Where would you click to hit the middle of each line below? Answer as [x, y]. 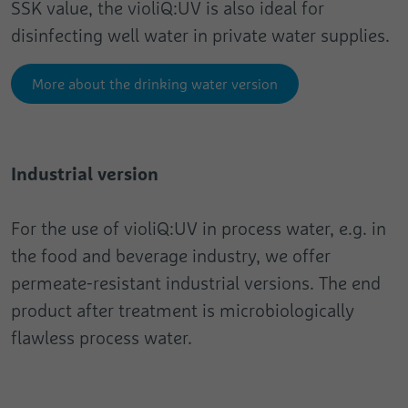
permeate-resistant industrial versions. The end [196, 283]
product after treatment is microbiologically [183, 311]
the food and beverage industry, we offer [171, 256]
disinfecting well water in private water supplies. [200, 36]
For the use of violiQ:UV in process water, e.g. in [199, 229]
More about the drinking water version [155, 84]
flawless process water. [102, 338]
